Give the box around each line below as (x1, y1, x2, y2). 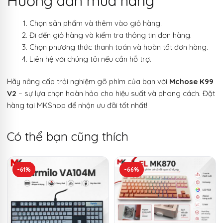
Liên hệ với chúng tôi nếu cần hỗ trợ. (29, 54, 151, 64)
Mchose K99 (169, 77, 214, 87)
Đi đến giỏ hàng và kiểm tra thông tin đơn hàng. (29, 30, 192, 40)
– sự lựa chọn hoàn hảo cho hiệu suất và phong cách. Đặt (16, 89, 215, 99)
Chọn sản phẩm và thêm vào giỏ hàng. (29, 18, 162, 28)
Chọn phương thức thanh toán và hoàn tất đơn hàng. (29, 42, 208, 52)
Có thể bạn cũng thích (7, 129, 128, 144)
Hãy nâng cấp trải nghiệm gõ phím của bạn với (7, 77, 169, 87)
